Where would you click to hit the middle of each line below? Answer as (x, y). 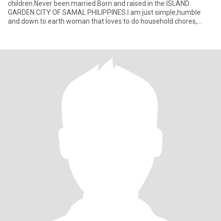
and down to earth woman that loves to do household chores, (103, 21)
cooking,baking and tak (43, 30)
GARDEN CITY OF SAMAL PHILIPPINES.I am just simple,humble (104, 12)
